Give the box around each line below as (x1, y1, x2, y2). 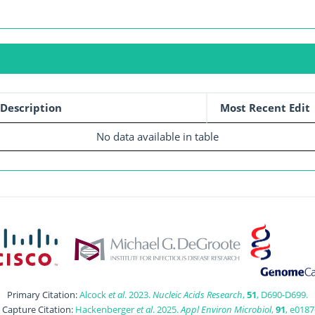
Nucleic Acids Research (153, 288, 243, 301)
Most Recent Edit (219, 100, 310, 115)
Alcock (79, 288, 108, 301)
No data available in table (96, 129, 219, 143)
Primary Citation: (7, 288, 79, 301)
